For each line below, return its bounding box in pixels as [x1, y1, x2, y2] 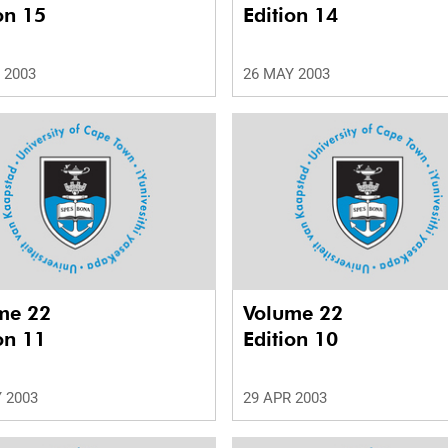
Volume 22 [243, 301, 349, 326]
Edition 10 [243, 327, 338, 352]
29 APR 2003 [243, 389, 327, 408]
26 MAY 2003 [243, 65, 330, 84]
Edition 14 [243, 3, 338, 28]
